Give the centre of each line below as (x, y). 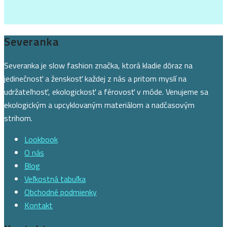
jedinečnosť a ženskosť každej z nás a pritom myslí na (95, 78)
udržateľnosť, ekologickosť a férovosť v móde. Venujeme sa (106, 91)
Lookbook (41, 139)
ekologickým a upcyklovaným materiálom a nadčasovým (99, 105)
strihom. (18, 118)
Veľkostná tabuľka (55, 179)
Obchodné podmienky (61, 192)
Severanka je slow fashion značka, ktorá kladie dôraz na (98, 65)
